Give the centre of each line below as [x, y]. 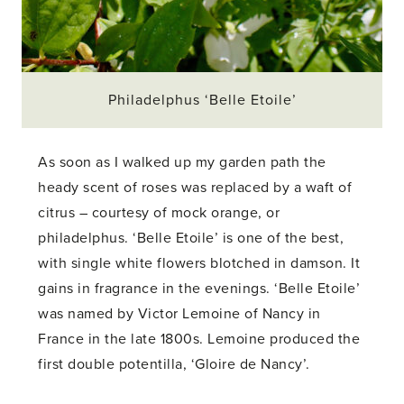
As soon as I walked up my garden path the [182, 163]
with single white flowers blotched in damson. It [199, 264]
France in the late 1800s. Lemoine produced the [199, 340]
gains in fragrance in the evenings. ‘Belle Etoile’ [199, 289]
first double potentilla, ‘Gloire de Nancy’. [174, 365]
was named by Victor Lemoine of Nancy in [179, 314]
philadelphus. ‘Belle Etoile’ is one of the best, [191, 239]
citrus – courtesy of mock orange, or [159, 213]
